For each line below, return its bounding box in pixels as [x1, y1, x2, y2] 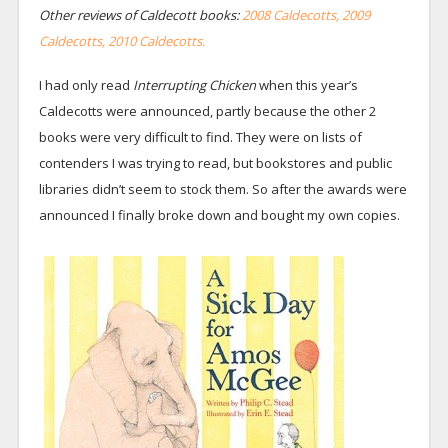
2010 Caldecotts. [104, 31, 205, 50]
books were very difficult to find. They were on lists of [38, 127, 362, 146]
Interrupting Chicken [132, 75, 259, 94]
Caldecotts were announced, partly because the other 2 [38, 101, 376, 120]
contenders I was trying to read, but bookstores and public [38, 153, 392, 172]
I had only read [38, 75, 133, 94]
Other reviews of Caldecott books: [38, 5, 242, 24]
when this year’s [258, 75, 358, 94]
